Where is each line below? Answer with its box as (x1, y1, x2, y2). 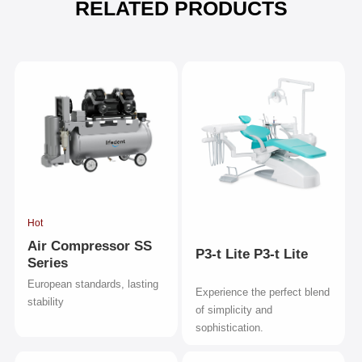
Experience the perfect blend (195, 285, 330, 298)
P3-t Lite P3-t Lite (195, 246, 308, 262)
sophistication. (195, 321, 263, 334)
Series (27, 255, 69, 271)
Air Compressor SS (27, 238, 153, 255)
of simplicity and (195, 303, 272, 316)
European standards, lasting (27, 278, 159, 291)
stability (27, 296, 65, 309)
